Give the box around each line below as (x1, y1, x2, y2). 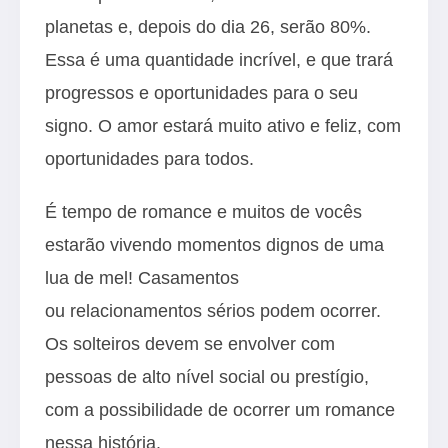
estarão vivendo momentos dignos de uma (45, 234, 384, 255)
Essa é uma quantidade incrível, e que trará (45, 49, 393, 70)
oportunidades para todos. (45, 148, 254, 169)
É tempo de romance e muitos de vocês (45, 201, 362, 222)
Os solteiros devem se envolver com (45, 333, 335, 354)
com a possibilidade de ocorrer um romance (45, 399, 395, 420)
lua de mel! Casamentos (45, 267, 239, 288)
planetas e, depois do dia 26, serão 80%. (45, 16, 371, 37)
